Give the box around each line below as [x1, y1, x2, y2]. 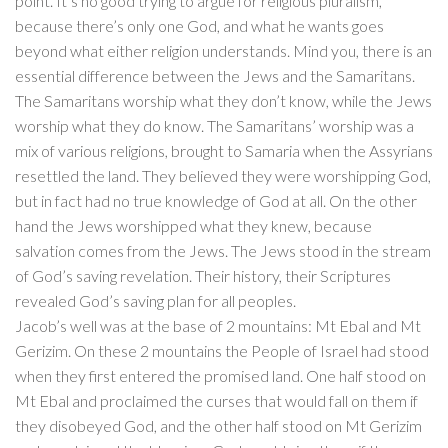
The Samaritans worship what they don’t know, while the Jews [15, 91, 432, 111]
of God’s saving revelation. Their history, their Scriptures [15, 266, 391, 286]
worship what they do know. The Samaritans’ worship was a [15, 116, 414, 136]
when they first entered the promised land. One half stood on [15, 366, 426, 386]
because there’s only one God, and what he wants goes [15, 16, 384, 36]
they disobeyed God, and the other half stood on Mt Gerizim [15, 416, 422, 436]
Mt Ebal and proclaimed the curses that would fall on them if [15, 391, 418, 411]
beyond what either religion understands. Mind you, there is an [15, 41, 432, 61]
